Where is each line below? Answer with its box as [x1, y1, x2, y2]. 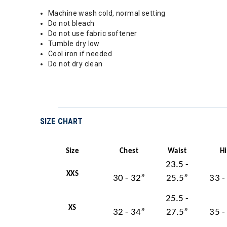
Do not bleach [48, 19, 95, 27]
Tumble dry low [48, 40, 100, 48]
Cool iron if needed [48, 50, 112, 58]
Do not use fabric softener [48, 29, 137, 37]
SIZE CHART [40, 117, 83, 126]
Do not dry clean [48, 60, 103, 68]
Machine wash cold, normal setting [48, 9, 166, 17]
